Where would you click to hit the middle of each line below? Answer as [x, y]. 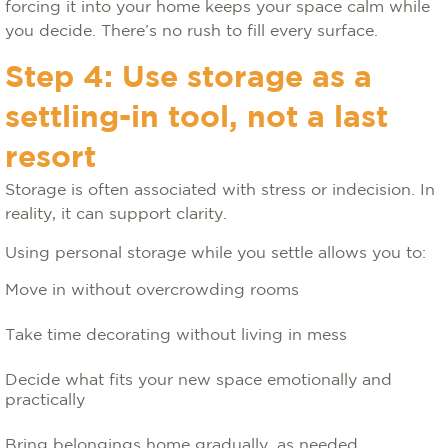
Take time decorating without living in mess [178, 335]
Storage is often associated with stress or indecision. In [220, 190]
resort [50, 158]
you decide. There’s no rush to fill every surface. [194, 31]
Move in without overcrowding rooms [154, 290]
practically [47, 400]
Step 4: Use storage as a [188, 78]
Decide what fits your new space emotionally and [198, 380]
